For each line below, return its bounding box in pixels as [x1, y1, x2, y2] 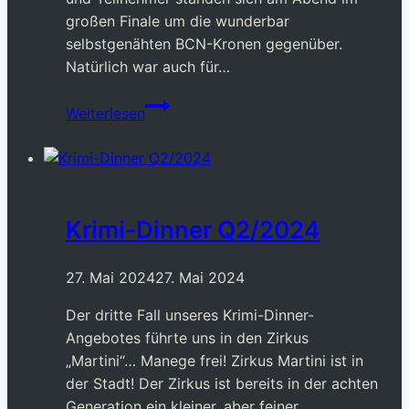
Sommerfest [144, 94, 229, 113]
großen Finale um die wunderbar [66, 12, 289, 31]
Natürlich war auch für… [66, 58, 230, 77]
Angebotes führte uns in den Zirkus [66, 329, 309, 348]
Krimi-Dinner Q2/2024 [66, 215, 320, 244]
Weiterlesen [66, 104, 145, 123]
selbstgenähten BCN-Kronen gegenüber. [66, 35, 342, 54]
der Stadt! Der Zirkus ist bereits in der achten [66, 374, 378, 393]
